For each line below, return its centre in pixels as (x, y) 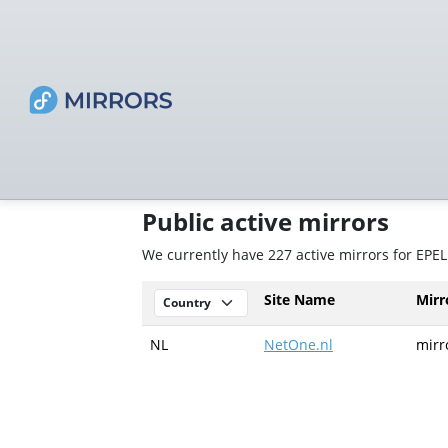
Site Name (299, 299)
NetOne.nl (298, 344)
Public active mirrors (265, 222)
